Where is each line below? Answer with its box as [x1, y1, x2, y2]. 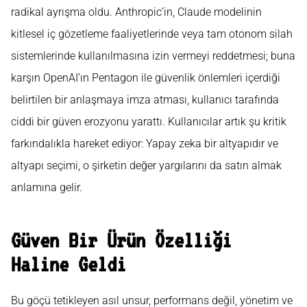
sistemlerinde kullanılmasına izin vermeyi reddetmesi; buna [11, 49, 295, 62]
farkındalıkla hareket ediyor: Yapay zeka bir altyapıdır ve [11, 136, 278, 150]
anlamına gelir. [11, 180, 82, 194]
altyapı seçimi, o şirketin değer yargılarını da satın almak [11, 158, 282, 172]
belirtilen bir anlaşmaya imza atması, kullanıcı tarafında [11, 93, 279, 106]
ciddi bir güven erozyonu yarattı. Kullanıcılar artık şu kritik [11, 114, 286, 128]
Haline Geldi [11, 251, 126, 276]
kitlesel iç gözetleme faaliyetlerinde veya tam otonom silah [11, 27, 293, 40]
